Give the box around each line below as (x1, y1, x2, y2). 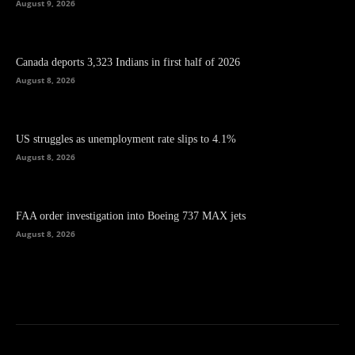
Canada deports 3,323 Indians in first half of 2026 (16, 56, 240, 69)
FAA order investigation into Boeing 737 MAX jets (16, 210, 246, 223)
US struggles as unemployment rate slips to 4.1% (16, 133, 236, 146)
